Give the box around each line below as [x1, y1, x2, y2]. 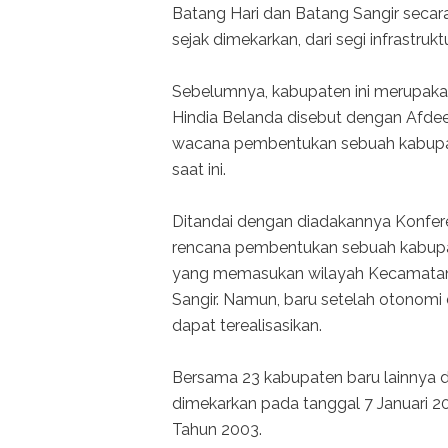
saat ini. [172, 159, 226, 179]
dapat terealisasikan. [172, 315, 322, 335]
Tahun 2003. [172, 419, 262, 439]
